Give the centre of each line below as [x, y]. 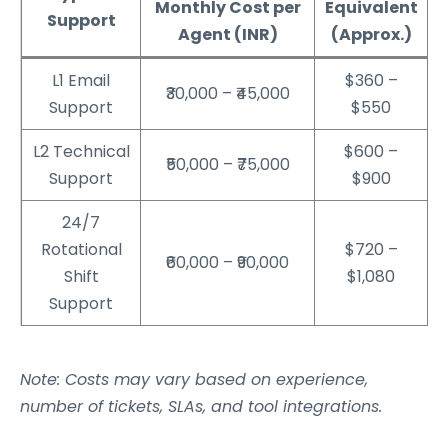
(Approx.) [371, 34]
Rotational [81, 249]
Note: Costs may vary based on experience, [194, 379]
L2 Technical [81, 151]
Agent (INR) [227, 34]
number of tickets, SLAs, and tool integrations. [201, 406]
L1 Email [81, 80]
